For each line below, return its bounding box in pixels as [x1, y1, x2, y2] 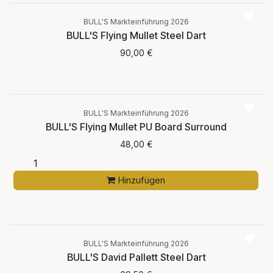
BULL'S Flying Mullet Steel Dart [66, 29, 207, 41]
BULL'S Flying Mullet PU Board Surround [46, 120, 227, 133]
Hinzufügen [117, 174, 165, 186]
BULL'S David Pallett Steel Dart [66, 250, 206, 263]
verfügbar [116, 4, 157, 13]
